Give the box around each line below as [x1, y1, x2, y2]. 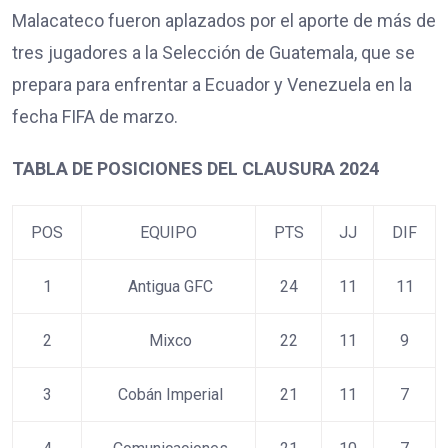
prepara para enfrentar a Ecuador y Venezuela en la [12, 73, 412, 95]
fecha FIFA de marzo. [12, 105, 178, 127]
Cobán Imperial [114, 384, 223, 404]
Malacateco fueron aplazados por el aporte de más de [12, 9, 436, 31]
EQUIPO [140, 222, 197, 242]
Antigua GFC [124, 276, 213, 296]
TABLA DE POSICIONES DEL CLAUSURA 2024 [12, 157, 383, 179]
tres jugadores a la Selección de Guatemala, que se [12, 41, 415, 63]
